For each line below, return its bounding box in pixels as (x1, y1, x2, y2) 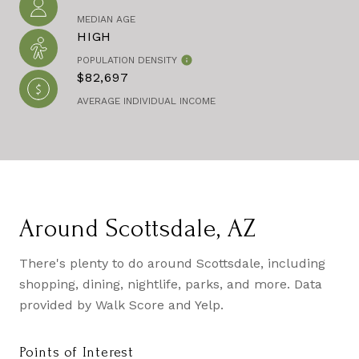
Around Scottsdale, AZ (19, 215, 256, 243)
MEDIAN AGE (77, 14, 135, 25)
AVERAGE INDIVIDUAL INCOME (77, 95, 216, 107)
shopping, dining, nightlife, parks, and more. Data (19, 276, 322, 292)
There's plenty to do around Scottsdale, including (19, 256, 325, 271)
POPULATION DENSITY (77, 54, 177, 66)
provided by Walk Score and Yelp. (19, 297, 224, 313)
